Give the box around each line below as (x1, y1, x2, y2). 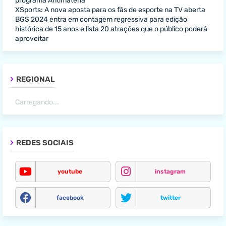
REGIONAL (16, 75, 55, 84)
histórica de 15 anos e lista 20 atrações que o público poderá (15, 25, 207, 33)
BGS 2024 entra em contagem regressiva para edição (15, 15, 187, 24)
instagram (155, 168, 186, 175)
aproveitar (15, 34, 48, 43)
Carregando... (15, 98, 59, 106)
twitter (160, 194, 181, 201)
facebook (56, 194, 84, 201)
